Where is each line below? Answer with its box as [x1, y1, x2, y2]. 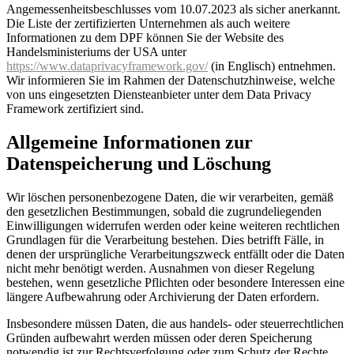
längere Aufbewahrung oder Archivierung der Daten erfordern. [6, 289, 319, 303]
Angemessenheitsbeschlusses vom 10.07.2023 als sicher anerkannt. [6, 2, 341, 16]
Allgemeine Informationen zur [6, 131, 253, 153]
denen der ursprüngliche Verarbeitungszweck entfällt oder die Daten [6, 247, 345, 261]
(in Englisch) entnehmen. [208, 58, 336, 73]
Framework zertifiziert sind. [6, 101, 144, 115]
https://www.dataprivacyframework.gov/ [6, 58, 208, 73]
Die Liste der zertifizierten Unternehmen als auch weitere [6, 16, 290, 30]
